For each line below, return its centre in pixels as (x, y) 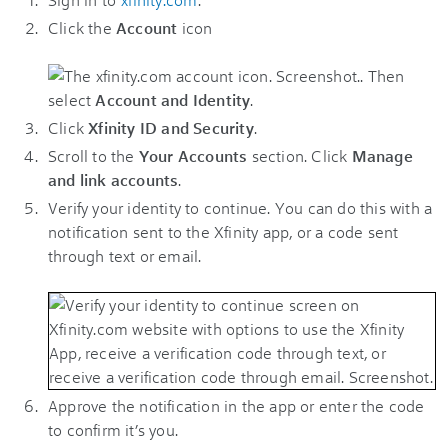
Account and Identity (173, 99)
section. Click (299, 155)
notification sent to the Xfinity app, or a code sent (223, 231)
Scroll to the (93, 155)
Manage (382, 155)
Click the (82, 27)
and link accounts (113, 179)
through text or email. (125, 255)
